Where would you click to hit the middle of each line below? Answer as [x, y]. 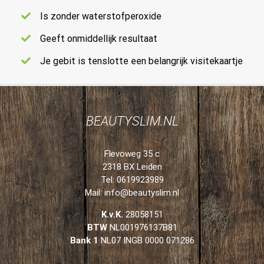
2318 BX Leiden [132, 167]
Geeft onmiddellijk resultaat [99, 38]
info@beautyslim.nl [142, 193]
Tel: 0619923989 [132, 180]
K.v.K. [112, 215]
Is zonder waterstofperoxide [101, 16]
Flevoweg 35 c [132, 154]
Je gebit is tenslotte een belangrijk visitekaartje [142, 61]
